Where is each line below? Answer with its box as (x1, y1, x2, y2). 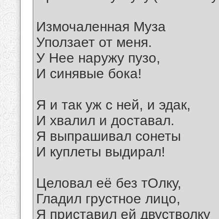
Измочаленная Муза (36, 19, 166, 35)
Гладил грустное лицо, (36, 191, 180, 207)
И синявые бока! (36, 66, 142, 82)
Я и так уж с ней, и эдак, (36, 97, 191, 113)
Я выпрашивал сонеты (36, 129, 181, 144)
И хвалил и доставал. (36, 113, 175, 129)
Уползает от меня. (36, 35, 152, 50)
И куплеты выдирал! (36, 144, 165, 160)
